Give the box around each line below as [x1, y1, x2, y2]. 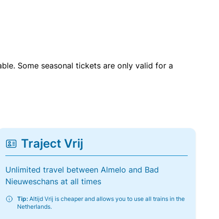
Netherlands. [17, 203, 52, 210]
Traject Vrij [21, 136, 83, 151]
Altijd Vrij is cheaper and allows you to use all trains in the [27, 195, 185, 202]
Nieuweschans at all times [5, 176, 101, 186]
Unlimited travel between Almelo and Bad [5, 165, 159, 175]
